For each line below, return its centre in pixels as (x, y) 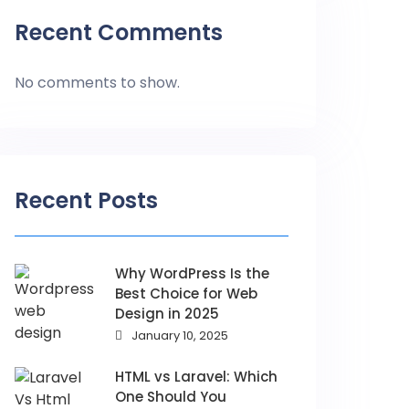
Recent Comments (119, 32)
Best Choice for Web (186, 294)
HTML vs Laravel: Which (196, 377)
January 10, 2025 (180, 336)
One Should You (171, 397)
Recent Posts (86, 200)
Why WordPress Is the (192, 273)
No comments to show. (97, 83)
